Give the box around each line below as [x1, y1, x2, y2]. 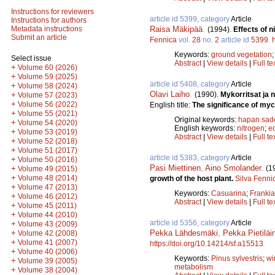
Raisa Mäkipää [150, 24, 203, 34]
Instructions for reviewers [11, 7, 94, 16]
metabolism [174, 262, 213, 271]
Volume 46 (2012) [18, 192, 77, 201]
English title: [150, 100, 192, 109]
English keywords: [174, 123, 237, 133]
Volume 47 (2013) [18, 183, 77, 192]
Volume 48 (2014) [18, 174, 77, 182]
